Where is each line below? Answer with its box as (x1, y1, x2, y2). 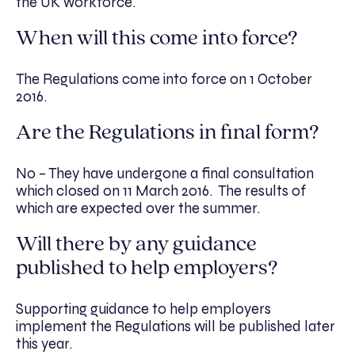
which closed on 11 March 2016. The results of (16, 182, 306, 200)
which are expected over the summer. (16, 200, 260, 218)
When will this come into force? (16, 28, 298, 51)
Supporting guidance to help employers (16, 300, 271, 319)
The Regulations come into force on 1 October (16, 71, 312, 89)
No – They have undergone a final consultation (16, 165, 314, 183)
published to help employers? (16, 258, 278, 281)
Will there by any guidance (16, 234, 257, 257)
